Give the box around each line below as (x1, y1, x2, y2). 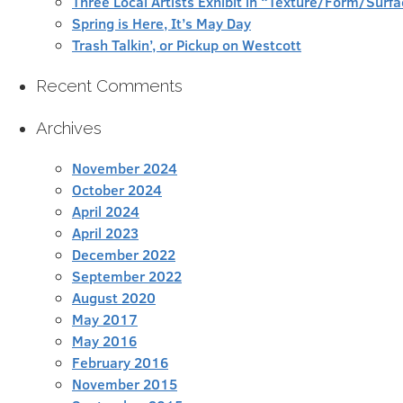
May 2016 (72, 330, 137, 350)
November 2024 (72, 157, 177, 177)
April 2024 (72, 201, 139, 220)
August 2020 (72, 287, 156, 307)
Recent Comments (36, 76, 183, 96)
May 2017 (72, 309, 138, 328)
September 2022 (72, 265, 182, 285)
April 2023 (72, 222, 139, 242)
